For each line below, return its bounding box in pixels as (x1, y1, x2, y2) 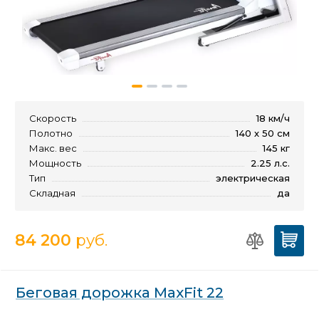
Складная (29, 187, 75, 199)
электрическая (216, 172, 290, 184)
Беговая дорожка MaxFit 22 (16, 283, 224, 301)
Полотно (29, 127, 73, 139)
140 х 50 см (236, 127, 290, 139)
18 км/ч (256, 112, 290, 124)
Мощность (29, 157, 81, 169)
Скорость (29, 112, 76, 124)
